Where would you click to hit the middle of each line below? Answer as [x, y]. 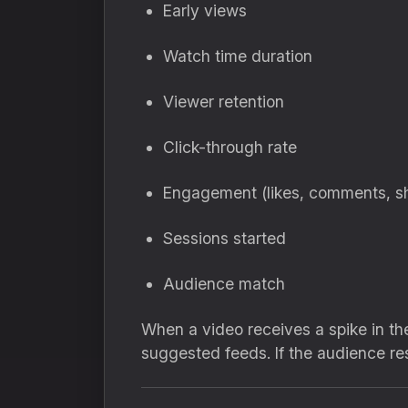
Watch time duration [238, 56]
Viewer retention [224, 102]
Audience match [224, 284]
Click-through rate [230, 147]
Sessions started [224, 238]
